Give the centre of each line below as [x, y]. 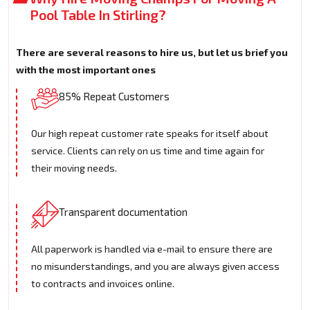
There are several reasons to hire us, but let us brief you [152, 53]
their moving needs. [74, 168]
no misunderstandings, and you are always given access [155, 266]
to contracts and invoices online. [103, 284]
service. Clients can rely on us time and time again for [148, 151]
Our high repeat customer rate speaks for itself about [150, 134]
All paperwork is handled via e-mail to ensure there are [152, 249]
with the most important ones [86, 70]
